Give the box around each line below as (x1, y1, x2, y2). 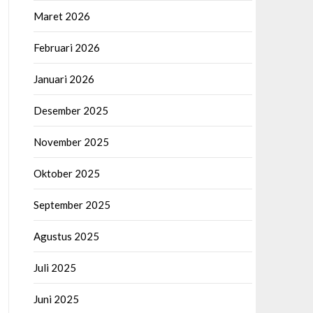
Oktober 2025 (33, 167, 100, 180)
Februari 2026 (33, 41, 100, 54)
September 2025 (33, 198, 110, 211)
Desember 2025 (33, 104, 108, 117)
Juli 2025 (33, 261, 76, 274)
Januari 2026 (33, 73, 94, 85)
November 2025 (33, 136, 109, 148)
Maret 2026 (33, 10, 90, 22)
